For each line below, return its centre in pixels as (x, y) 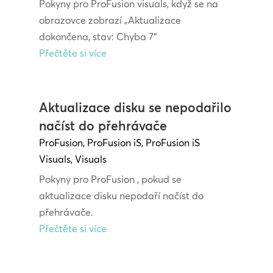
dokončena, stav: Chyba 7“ (97, 36)
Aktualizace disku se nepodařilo (135, 108)
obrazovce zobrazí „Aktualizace (110, 20)
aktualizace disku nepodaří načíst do (121, 196)
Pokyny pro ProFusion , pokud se (110, 179)
